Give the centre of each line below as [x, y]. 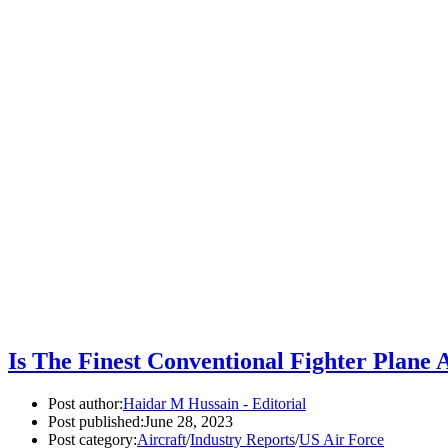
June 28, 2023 [188, 421]
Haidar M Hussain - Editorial [214, 403]
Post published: [96, 421]
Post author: [85, 403]
